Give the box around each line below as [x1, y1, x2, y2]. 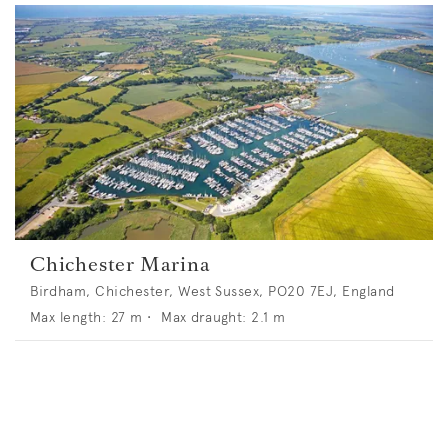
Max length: [30, 308, 107, 327]
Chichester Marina [30, 250, 211, 279]
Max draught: [161, 308, 247, 327]
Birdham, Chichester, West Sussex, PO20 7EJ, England [30, 282, 395, 301]
